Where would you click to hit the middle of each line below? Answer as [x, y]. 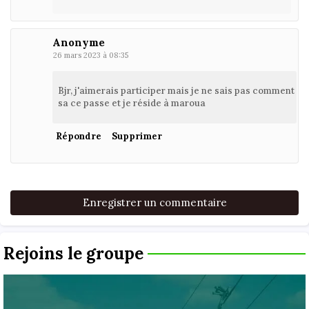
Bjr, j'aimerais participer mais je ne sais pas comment [176, 90]
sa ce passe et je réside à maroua [132, 103]
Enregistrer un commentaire [154, 202]
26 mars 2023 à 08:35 [91, 55]
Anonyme [79, 42]
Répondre [79, 136]
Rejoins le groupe [73, 253]
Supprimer [137, 136]
